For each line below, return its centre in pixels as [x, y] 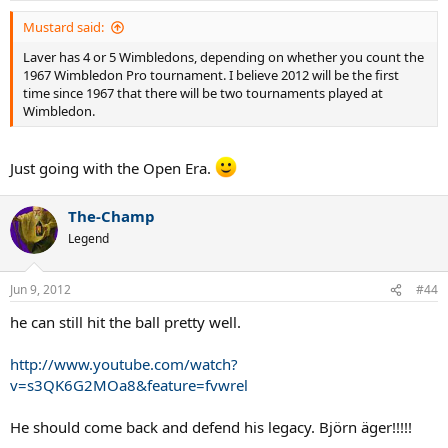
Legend [88, 238]
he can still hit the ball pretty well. [125, 322]
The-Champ [111, 215]
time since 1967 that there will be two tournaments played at [203, 93]
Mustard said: [63, 27]
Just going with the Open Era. [112, 167]
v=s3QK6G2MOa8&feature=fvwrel [129, 385]
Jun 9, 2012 [40, 290]
